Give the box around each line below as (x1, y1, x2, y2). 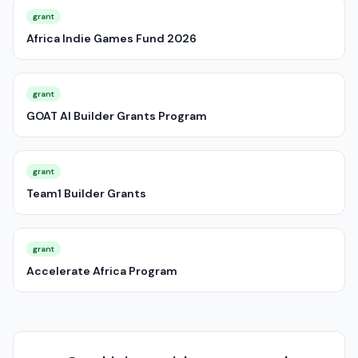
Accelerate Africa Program (26, 264, 177, 278)
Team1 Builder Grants (26, 186, 146, 201)
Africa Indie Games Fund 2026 (26, 31, 197, 46)
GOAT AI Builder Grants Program (26, 109, 207, 123)
